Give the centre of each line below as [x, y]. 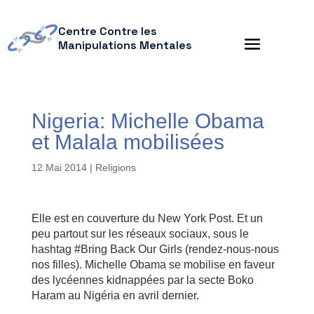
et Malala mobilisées [128, 142]
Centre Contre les [107, 31]
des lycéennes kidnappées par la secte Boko [142, 280]
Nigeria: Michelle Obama [148, 121]
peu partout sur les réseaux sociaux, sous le [140, 234]
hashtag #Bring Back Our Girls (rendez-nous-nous [155, 249]
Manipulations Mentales [125, 45]
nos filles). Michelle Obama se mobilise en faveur [153, 265]
